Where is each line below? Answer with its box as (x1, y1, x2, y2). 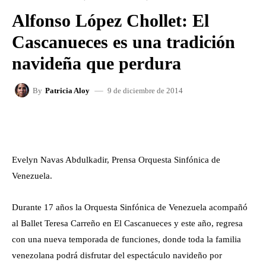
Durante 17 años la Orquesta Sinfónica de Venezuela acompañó (12, 202, 248, 212)
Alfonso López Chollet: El (12, 11, 209, 30)
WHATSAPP (186, 121, 224, 128)
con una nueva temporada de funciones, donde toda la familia (12, 235, 241, 244)
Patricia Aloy (45, 85, 90, 95)
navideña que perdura (12, 53, 181, 73)
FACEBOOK (43, 121, 81, 128)
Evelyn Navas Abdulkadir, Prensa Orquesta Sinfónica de (12, 155, 220, 164)
